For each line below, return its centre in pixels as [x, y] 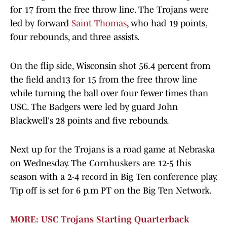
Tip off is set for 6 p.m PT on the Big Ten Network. [111, 191]
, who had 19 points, [167, 24]
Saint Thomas [99, 24]
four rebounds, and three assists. [75, 37]
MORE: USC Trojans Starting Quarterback [100, 220]
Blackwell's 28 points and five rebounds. [90, 121]
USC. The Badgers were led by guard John [94, 107]
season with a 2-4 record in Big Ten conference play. [113, 177]
